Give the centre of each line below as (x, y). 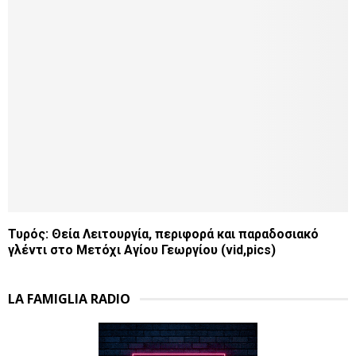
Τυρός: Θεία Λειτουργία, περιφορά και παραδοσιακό (163, 234)
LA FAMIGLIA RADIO (69, 299)
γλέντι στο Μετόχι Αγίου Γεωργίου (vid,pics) (142, 250)
